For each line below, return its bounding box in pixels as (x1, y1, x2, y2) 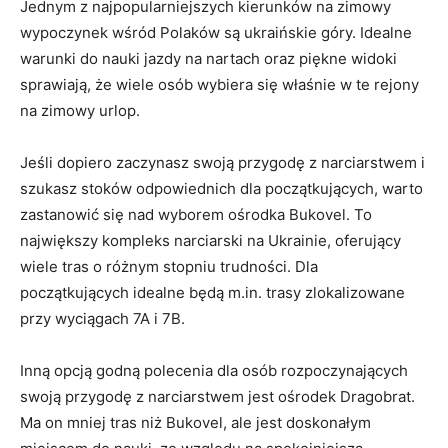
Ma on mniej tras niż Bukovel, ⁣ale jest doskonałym (20, 413, 371, 432)
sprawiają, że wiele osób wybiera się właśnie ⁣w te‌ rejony (20, 75, 419, 94)
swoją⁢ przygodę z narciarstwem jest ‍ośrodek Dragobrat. (20, 387, 415, 406)
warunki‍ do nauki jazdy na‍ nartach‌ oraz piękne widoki (20, 49, 397, 68)
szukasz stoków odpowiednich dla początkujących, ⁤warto (20, 179, 423, 198)
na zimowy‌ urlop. (20, 101, 140, 120)
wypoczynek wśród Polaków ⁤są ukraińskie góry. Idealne (20, 23, 412, 42)
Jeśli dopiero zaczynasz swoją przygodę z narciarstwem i (20, 153, 425, 172)
